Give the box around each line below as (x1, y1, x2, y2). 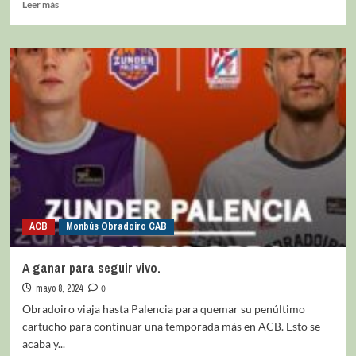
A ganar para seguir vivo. (21, 258, 161, 277)
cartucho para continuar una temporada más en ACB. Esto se (21, 319, 320, 333)
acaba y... (21, 336, 65, 350)
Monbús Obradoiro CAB (65, 219, 167, 233)
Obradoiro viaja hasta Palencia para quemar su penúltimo (21, 301, 305, 315)
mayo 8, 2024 (35, 281, 83, 295)
